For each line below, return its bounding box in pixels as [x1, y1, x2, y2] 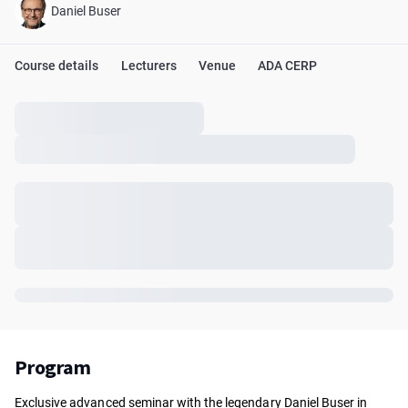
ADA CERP [258, 58, 318, 73]
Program [15, 354, 91, 380]
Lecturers [120, 58, 177, 73]
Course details [15, 58, 99, 73]
